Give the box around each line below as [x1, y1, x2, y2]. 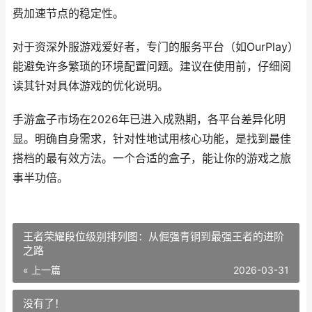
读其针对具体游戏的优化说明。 [13, 79, 169, 93]
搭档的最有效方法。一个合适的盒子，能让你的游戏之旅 [13, 152, 291, 165]
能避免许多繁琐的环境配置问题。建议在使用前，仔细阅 [13, 60, 291, 73]
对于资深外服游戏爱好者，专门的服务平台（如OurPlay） [13, 40, 299, 54]
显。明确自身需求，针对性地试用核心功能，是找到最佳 [13, 132, 291, 146]
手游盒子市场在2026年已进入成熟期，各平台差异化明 [13, 113, 286, 126]
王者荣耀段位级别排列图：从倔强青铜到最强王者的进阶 [23, 230, 284, 243]
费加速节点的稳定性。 [13, 7, 124, 20]
